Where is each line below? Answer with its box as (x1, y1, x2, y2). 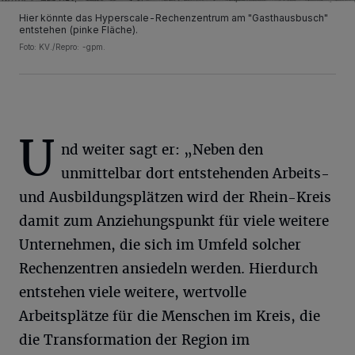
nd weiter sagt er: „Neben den (61, 140, 263, 158)
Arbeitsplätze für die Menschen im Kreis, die (19, 307, 320, 325)
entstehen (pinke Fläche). (19, 23, 138, 36)
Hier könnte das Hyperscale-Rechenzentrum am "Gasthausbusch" (19, 11, 328, 24)
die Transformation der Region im (19, 330, 250, 349)
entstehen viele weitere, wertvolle (19, 283, 246, 301)
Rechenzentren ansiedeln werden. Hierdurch (19, 259, 318, 277)
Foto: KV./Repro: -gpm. (19, 41, 105, 52)
